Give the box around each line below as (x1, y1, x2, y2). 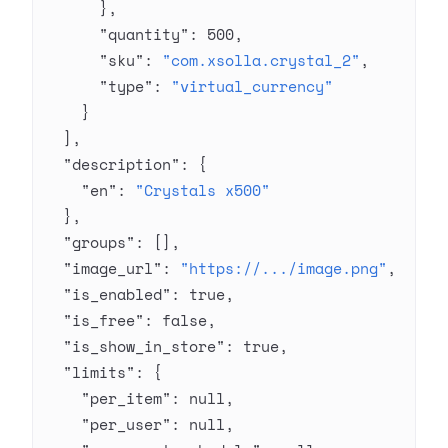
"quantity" (45, 23, 189, 45)
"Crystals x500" (135, 179, 270, 201)
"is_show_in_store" (45, 335, 225, 357)
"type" (45, 75, 153, 97)
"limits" (45, 361, 135, 383)
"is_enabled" (45, 283, 171, 305)
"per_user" (45, 413, 171, 435)
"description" (45, 153, 180, 175)
